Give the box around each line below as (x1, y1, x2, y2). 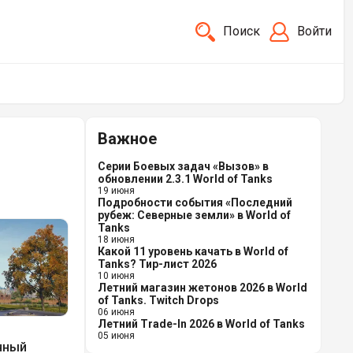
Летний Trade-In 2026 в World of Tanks (98, 318, 305, 330)
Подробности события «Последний (98, 196, 292, 209)
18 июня (98, 234, 135, 245)
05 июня (98, 330, 135, 341)
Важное (98, 129, 157, 148)
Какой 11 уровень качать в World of (98, 245, 288, 258)
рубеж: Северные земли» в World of (98, 209, 291, 221)
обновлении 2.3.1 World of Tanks (98, 173, 273, 185)
